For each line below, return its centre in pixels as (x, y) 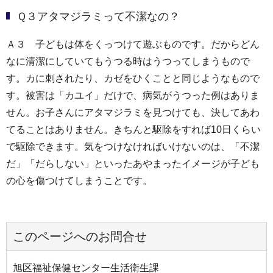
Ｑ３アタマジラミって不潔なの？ (98, 17)
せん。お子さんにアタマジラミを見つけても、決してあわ (133, 113)
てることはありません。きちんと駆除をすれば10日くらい (133, 130)
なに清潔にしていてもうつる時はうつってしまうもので (128, 62)
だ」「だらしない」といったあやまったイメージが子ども (133, 164)
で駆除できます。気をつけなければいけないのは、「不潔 (133, 147)
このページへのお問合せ (80, 237)
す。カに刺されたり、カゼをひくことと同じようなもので (133, 79)
